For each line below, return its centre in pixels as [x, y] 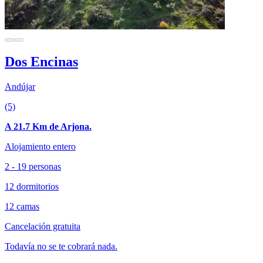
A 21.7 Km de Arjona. [48, 127]
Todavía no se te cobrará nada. [61, 246]
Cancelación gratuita [43, 226]
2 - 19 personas [33, 166]
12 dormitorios [32, 186]
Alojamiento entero [40, 146]
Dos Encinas [41, 62]
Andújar [20, 87]
